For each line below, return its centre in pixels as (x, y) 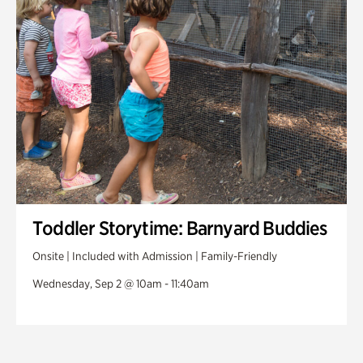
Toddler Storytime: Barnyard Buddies (180, 228)
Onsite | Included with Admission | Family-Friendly (155, 256)
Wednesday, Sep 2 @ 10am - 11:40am (121, 283)
